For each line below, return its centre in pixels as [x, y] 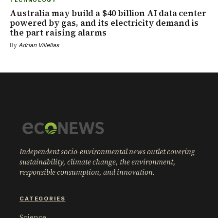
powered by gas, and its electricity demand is [104, 23]
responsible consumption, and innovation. [87, 172]
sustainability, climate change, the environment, [98, 162]
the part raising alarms [58, 32]
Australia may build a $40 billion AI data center [108, 13]
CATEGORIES [43, 198]
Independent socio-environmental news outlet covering [107, 151]
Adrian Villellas [39, 45]
